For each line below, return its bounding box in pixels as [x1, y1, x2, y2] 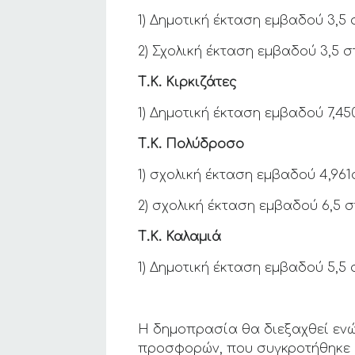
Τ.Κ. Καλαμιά [138, 230, 222, 244]
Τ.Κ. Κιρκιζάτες [138, 75, 238, 90]
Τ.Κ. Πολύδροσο [138, 137, 245, 151]
